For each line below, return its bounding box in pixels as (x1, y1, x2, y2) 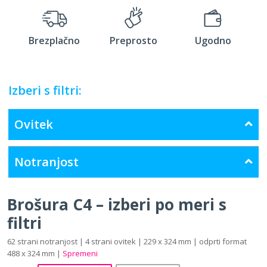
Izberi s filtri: (8, 82, 82, 98)
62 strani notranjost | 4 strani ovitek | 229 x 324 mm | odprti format (7, 235, 247, 247)
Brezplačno (29, 33, 80, 47)
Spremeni (63, 247, 98, 259)
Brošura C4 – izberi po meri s (7, 193, 226, 215)
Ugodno (194, 33, 231, 47)
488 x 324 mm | (7, 247, 63, 259)
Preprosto (110, 33, 157, 47)
